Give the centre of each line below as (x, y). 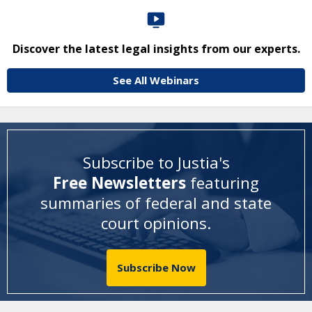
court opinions (154, 224)
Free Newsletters (122, 183)
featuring (225, 183)
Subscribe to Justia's (156, 163)
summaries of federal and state (156, 203)
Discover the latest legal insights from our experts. (156, 48)
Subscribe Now (156, 267)
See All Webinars (156, 80)
